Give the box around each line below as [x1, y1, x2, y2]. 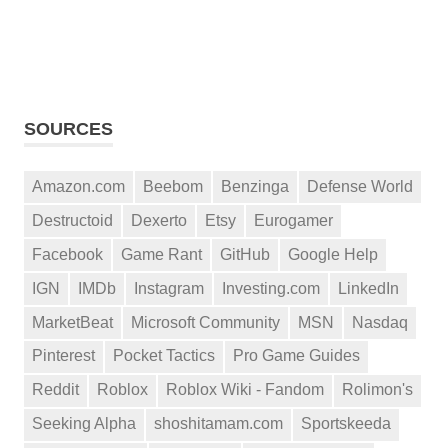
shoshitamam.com [154, 415, 283, 433]
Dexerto [131, 211, 187, 229]
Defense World [307, 177, 413, 195]
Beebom [143, 177, 203, 195]
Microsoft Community [131, 313, 280, 331]
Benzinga [221, 177, 289, 195]
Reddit [32, 381, 79, 399]
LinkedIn [338, 279, 399, 297]
